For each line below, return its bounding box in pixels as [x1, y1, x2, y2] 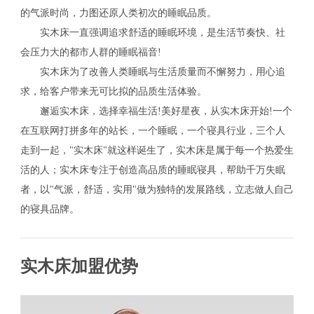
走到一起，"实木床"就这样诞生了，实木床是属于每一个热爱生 [20, 144, 294, 156]
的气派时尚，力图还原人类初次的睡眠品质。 [20, 7, 217, 18]
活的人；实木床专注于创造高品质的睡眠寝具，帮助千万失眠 [20, 164, 285, 175]
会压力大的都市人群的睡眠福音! [20, 46, 161, 57]
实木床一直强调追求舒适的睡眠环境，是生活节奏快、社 [20, 27, 285, 38]
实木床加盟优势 [20, 257, 138, 276]
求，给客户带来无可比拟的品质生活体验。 [20, 86, 207, 97]
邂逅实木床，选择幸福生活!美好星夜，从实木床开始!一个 [20, 105, 292, 116]
